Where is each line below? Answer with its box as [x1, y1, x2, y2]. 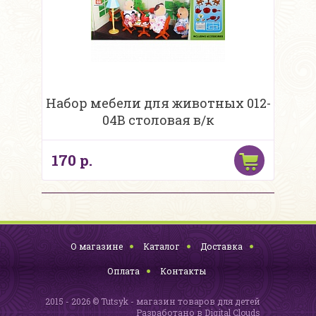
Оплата [107, 265, 140, 277]
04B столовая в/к [102, 111, 214, 129]
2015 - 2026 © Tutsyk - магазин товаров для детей [45, 296, 260, 308]
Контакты [159, 265, 206, 277]
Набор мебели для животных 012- [45, 95, 271, 112]
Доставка [200, 241, 243, 253]
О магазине [70, 241, 123, 253]
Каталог [142, 241, 180, 253]
